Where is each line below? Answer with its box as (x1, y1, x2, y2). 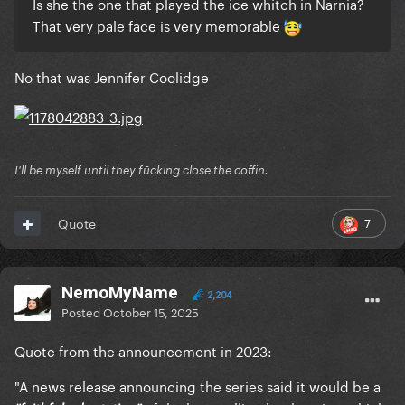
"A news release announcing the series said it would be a (14, 374, 381, 397)
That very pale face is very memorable (33, 14, 284, 36)
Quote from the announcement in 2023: (14, 339, 272, 362)
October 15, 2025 (103, 302, 199, 321)
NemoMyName (61, 282, 178, 304)
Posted (61, 302, 103, 321)
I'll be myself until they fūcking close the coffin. (14, 163, 268, 178)
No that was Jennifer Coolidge (14, 65, 209, 88)
